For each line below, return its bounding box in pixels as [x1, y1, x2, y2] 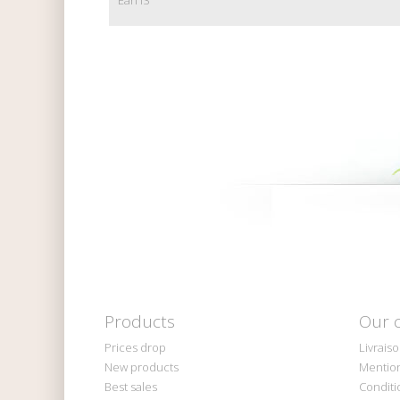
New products [104, 358, 179, 375]
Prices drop [104, 338, 166, 355]
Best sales [104, 378, 157, 395]
